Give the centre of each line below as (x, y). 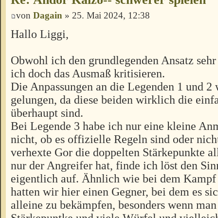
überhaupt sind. (47, 112)
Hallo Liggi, (40, 34)
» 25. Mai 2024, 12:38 (106, 15)
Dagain (48, 15)
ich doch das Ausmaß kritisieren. (88, 73)
